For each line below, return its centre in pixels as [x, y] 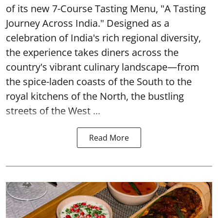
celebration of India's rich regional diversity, [103, 37]
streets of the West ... [53, 110]
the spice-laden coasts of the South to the [99, 81]
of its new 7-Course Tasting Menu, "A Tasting [106, 8]
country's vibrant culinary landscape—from [103, 67]
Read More [109, 137]
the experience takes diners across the [92, 52]
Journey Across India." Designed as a [88, 23]
